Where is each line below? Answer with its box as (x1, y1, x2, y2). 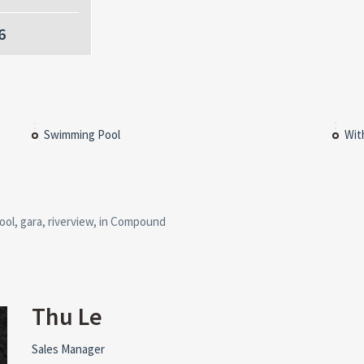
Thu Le (31, 301, 102, 332)
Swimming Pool (43, 127, 120, 143)
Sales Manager (31, 341, 105, 357)
